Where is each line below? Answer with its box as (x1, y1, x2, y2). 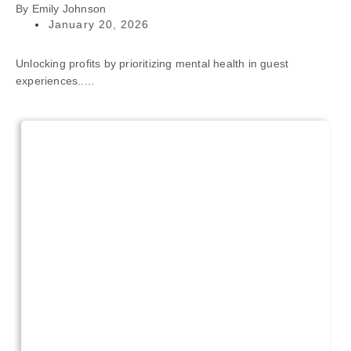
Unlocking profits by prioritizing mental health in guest (16, 57, 289, 71)
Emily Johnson (31, 2, 107, 16)
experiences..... (16, 74, 95, 88)
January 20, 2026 (49, 18, 150, 31)
